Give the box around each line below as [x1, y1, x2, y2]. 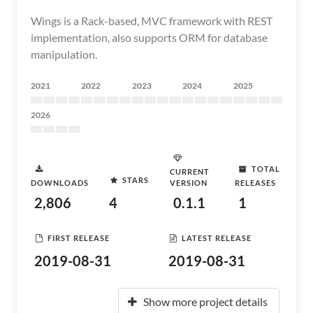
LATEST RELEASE [182, 233, 252, 242]
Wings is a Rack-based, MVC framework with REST [31, 14, 272, 27]
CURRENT [170, 167, 210, 176]
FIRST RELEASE [48, 233, 110, 242]
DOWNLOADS [31, 178, 89, 187]
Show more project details [143, 295, 268, 308]
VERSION [170, 178, 208, 187]
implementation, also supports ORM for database [31, 31, 268, 44]
